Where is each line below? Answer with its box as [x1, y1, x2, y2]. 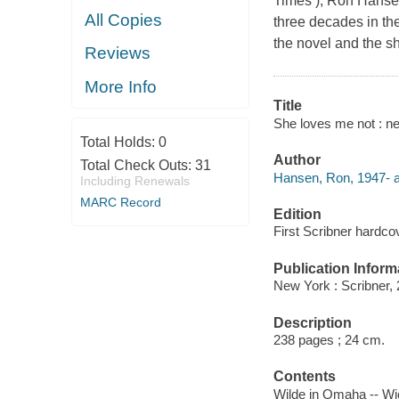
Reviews [85, 44, 151, 63]
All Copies [85, 10, 163, 29]
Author [273, 152, 321, 168]
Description [273, 314, 352, 330]
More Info [85, 77, 158, 96]
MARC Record [79, 195, 161, 209]
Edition [273, 206, 322, 222]
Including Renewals [79, 174, 190, 188]
